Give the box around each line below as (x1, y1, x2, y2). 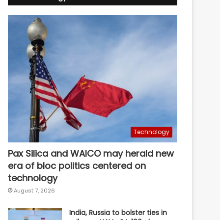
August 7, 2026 (14, 186, 55, 194)
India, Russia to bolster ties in (69, 207, 167, 218)
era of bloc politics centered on (8, 159, 146, 172)
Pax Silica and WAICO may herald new (8, 147, 174, 160)
